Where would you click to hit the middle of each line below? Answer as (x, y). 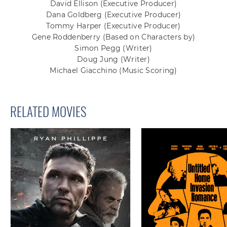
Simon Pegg (99, 48)
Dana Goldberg (75, 15)
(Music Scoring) (148, 71)
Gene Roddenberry (67, 37)
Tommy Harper (75, 26)
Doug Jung (99, 60)
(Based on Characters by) (149, 37)
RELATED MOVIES (48, 111)
